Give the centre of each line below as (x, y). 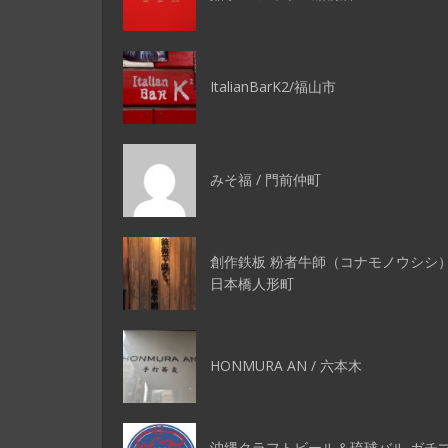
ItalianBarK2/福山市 (273, 86)
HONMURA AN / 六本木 (286, 365)
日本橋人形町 (252, 283)
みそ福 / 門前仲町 (265, 179)
